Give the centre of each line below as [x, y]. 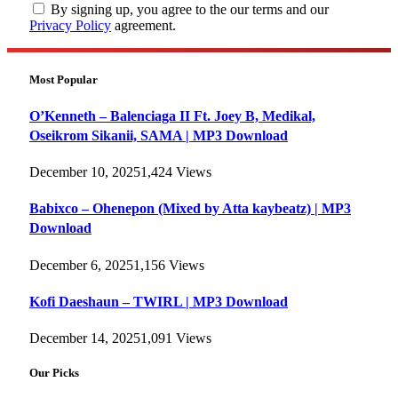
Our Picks [54, 373]
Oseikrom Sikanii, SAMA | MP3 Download [159, 135]
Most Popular [64, 79]
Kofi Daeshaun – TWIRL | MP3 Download [159, 301]
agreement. [143, 26]
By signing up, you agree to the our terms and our [188, 10]
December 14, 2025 [85, 338]
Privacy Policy [70, 26]
